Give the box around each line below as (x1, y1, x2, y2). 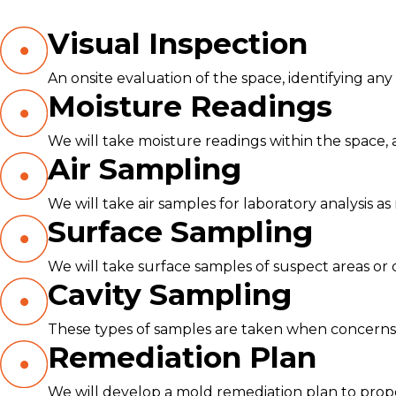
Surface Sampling (47, 214, 313, 249)
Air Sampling (47, 151, 241, 187)
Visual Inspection (47, 26, 308, 61)
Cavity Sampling (47, 277, 292, 312)
